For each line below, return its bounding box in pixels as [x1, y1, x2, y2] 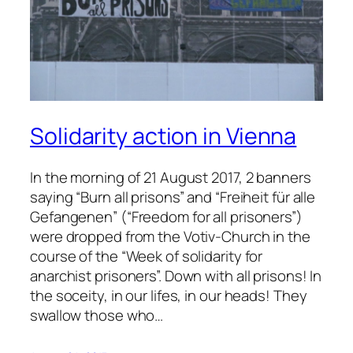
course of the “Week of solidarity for [30, 245, 263, 266]
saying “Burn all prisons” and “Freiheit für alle [30, 186, 316, 207]
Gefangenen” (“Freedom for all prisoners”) [30, 206, 303, 227]
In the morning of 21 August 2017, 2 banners [30, 166, 311, 188]
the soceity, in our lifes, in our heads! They [30, 284, 307, 306]
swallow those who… [30, 304, 164, 325]
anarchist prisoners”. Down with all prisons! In [30, 265, 322, 286]
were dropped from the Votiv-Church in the [30, 225, 310, 247]
